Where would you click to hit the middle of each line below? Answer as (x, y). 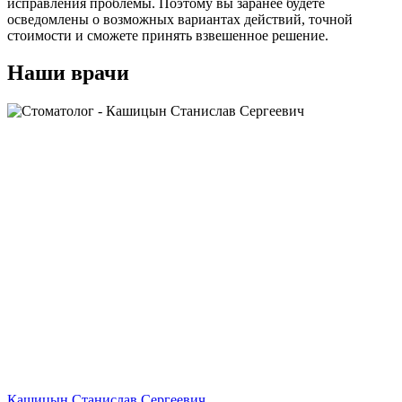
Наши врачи (68, 73)
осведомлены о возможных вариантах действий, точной (180, 19)
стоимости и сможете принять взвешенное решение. (168, 35)
